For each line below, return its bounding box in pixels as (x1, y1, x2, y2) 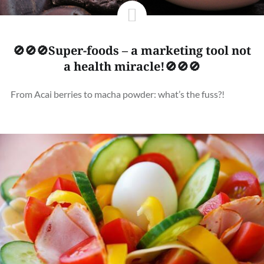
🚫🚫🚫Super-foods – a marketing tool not (13, 42, 251, 58)
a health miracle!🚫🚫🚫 (64, 58, 200, 74)
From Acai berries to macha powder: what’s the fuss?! (10, 88, 225, 100)
